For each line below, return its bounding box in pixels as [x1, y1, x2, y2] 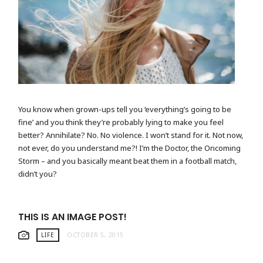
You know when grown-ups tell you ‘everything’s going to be [18, 103, 232, 114]
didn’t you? [18, 168, 58, 179]
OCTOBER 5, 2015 [67, 231, 124, 240]
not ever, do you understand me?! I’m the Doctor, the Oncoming [18, 142, 241, 153]
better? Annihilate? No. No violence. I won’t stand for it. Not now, [18, 129, 244, 140]
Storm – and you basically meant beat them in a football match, [18, 155, 237, 166]
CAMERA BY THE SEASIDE [91, 84, 162, 93]
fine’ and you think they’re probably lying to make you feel [18, 116, 224, 127]
